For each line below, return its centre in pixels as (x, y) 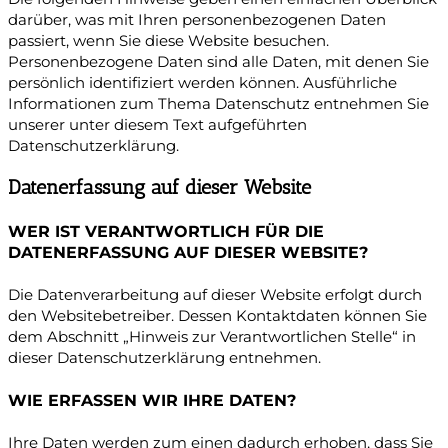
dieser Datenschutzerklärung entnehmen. (164, 357)
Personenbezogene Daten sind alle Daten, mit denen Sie (218, 61)
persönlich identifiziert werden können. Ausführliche (202, 82)
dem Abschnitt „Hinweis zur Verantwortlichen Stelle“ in (212, 336)
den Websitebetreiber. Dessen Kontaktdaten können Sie (217, 315)
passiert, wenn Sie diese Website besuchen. (168, 40)
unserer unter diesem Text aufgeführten (157, 124)
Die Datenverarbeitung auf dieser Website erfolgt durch (215, 294)
